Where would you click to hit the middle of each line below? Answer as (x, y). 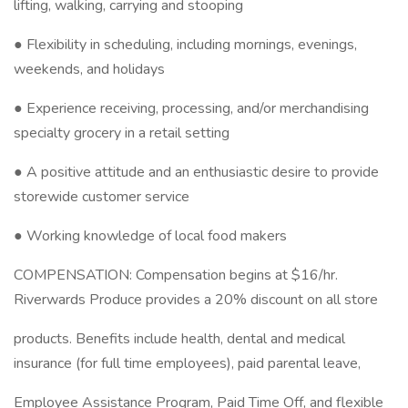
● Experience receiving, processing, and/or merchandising (191, 108)
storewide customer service (102, 197)
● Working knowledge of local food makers (150, 236)
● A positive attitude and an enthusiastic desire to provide (196, 172)
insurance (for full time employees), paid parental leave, (187, 363)
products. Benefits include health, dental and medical (179, 339)
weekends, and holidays (89, 69)
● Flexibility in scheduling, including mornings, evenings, (185, 45)
